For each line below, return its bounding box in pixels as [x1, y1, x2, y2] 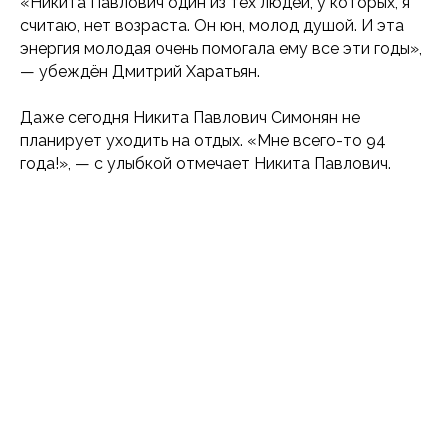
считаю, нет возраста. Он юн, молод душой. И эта [20, 15, 404, 35]
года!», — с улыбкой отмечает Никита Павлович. [20, 153, 391, 173]
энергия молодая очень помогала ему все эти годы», [20, 38, 422, 58]
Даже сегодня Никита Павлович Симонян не [20, 107, 360, 127]
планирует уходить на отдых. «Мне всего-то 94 [20, 130, 386, 150]
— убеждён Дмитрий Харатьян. [20, 61, 260, 81]
